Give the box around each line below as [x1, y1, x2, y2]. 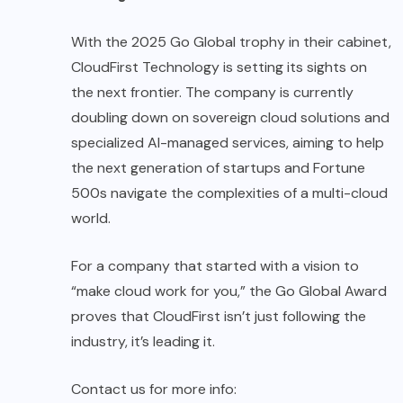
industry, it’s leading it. [71, 332, 215, 352]
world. [71, 209, 111, 228]
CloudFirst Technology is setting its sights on [71, 58, 367, 77]
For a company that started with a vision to [71, 256, 359, 276]
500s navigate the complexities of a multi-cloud [71, 184, 388, 203]
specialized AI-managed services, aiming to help [71, 133, 384, 153]
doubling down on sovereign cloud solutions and [71, 108, 390, 128]
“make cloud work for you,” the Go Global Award [71, 282, 387, 301]
